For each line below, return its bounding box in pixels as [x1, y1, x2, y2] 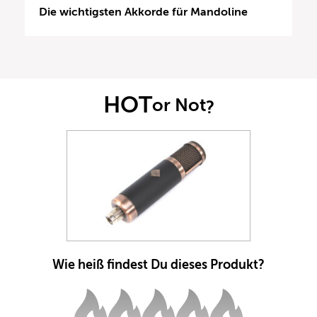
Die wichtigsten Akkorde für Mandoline [39, 5, 248, 18]
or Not [151, 94, 206, 115]
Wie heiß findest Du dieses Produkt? [52, 258, 265, 272]
